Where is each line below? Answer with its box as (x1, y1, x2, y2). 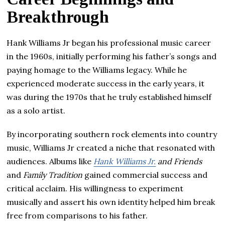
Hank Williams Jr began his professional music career (7, 37, 211, 48)
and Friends (156, 156, 202, 166)
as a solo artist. (7, 105, 66, 116)
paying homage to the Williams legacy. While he (7, 64, 187, 75)
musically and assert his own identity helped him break (7, 196, 215, 207)
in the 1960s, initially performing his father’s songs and (7, 51, 217, 61)
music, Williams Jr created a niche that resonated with (7, 142, 215, 153)
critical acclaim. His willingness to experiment (7, 183, 184, 193)
